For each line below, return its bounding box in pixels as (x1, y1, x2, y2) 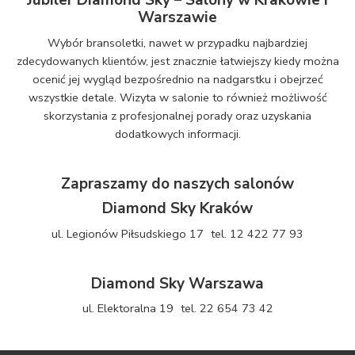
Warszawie (138, 7, 217, 29)
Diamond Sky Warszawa (91, 273, 264, 294)
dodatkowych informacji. (114, 125, 241, 142)
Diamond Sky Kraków (102, 198, 253, 219)
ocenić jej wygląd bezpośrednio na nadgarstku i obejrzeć (32, 71, 323, 87)
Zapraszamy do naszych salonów (61, 173, 294, 194)
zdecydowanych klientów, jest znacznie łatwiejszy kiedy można (16, 52, 339, 69)
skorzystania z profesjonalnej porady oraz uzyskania (44, 107, 311, 124)
